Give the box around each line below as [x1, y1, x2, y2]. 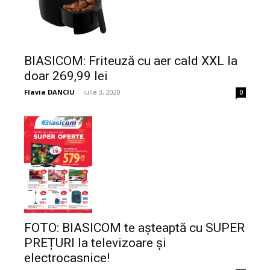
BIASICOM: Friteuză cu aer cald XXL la [24, 53, 237, 68]
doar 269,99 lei [24, 68, 108, 83]
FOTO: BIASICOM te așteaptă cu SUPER [24, 220, 245, 235]
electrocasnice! [24, 250, 110, 265]
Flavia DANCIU [24, 87, 75, 96]
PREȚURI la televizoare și [24, 235, 166, 250]
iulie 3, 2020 [83, 87, 121, 96]
